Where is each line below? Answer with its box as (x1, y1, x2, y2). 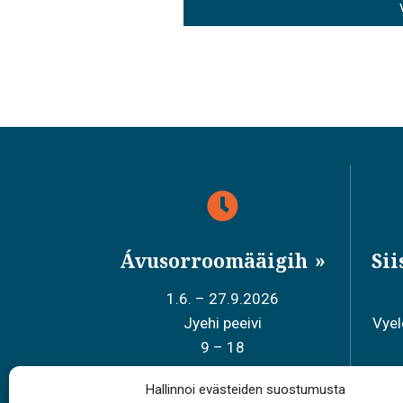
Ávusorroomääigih (120, 247, 313, 273)
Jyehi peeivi (184, 313, 263, 332)
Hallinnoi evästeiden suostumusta (145, 381, 345, 398)
